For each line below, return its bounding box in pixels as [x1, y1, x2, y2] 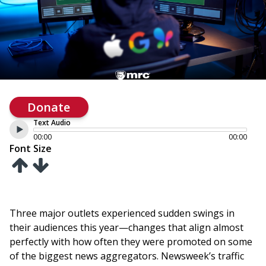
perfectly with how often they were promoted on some [9, 235, 252, 249]
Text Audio [33, 117, 71, 128]
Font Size [9, 141, 52, 155]
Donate [27, 99, 71, 115]
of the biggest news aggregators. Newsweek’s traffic [9, 249, 244, 263]
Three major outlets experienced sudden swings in [9, 207, 235, 220]
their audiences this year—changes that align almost [9, 221, 243, 235]
